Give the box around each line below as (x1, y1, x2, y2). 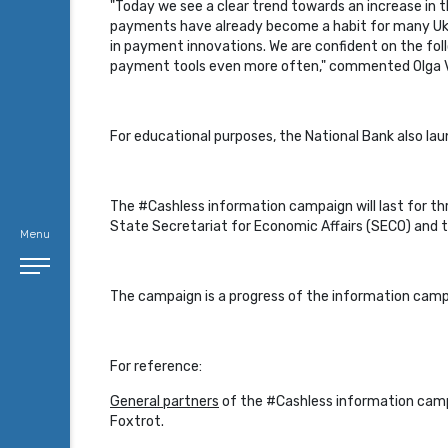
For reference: (110, 358, 202, 375)
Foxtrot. (110, 413, 164, 430)
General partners (110, 393, 219, 410)
